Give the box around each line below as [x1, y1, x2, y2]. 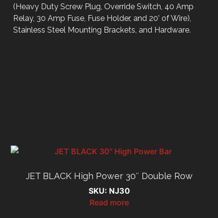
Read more [89, 198, 129, 208]
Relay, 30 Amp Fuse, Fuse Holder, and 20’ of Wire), [13, 13, 192, 23]
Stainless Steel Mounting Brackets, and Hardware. [13, 25, 191, 35]
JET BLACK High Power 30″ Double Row [25, 171, 193, 182]
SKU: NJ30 [88, 186, 130, 196]
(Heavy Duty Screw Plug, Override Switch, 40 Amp [13, 1, 194, 11]
